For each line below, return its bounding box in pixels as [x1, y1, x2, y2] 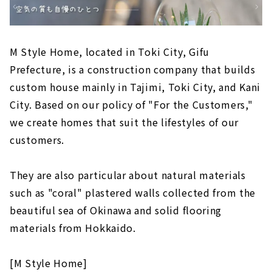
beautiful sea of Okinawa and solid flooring [10, 202, 222, 217]
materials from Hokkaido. [10, 220, 136, 235]
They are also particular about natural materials [10, 167, 246, 182]
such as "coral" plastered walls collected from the [10, 185, 256, 200]
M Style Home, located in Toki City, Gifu [10, 44, 210, 59]
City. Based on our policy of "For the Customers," [10, 97, 253, 112]
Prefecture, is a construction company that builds [10, 61, 256, 76]
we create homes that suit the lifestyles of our [10, 114, 239, 129]
